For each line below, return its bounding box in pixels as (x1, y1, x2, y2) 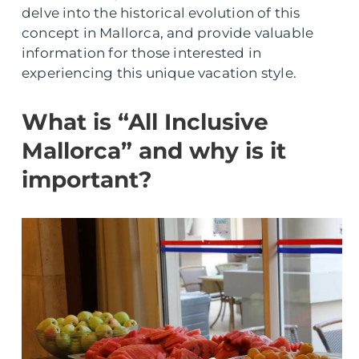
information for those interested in (22, 45, 261, 61)
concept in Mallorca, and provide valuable (22, 25, 314, 41)
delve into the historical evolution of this (22, 5, 301, 21)
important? (22, 166, 151, 193)
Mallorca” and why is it (22, 137, 286, 164)
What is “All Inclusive (22, 108, 268, 135)
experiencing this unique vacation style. (22, 65, 297, 81)
